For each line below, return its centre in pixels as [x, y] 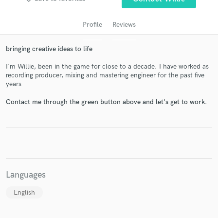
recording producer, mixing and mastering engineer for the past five [105, 75]
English [24, 193]
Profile [92, 24]
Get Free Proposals [109, 109]
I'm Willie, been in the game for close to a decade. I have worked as [107, 67]
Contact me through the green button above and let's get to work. [106, 102]
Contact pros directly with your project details [109, 124]
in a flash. [109, 144]
